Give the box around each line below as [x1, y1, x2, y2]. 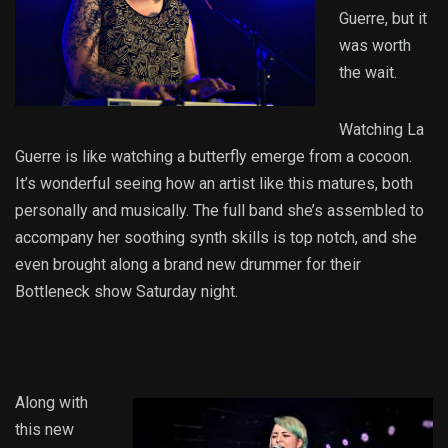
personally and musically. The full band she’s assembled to [15, 201, 424, 221]
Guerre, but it [339, 9, 427, 29]
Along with [15, 393, 88, 413]
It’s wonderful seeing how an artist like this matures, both [15, 174, 413, 194]
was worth [339, 36, 411, 56]
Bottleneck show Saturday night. [15, 282, 238, 302]
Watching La [339, 120, 424, 140]
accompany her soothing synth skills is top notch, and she [15, 228, 417, 248]
